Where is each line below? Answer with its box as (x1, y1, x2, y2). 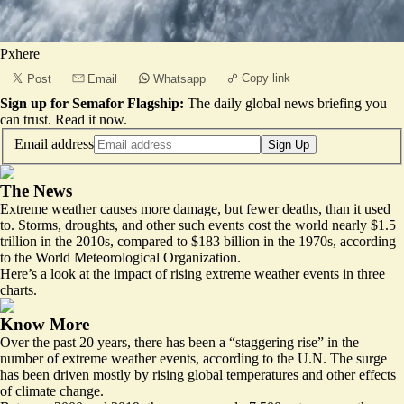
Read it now (55, 112, 124, 127)
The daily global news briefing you (188, 96, 387, 111)
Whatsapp (153, 72, 206, 86)
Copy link (242, 71, 290, 85)
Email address (14, 135, 94, 151)
